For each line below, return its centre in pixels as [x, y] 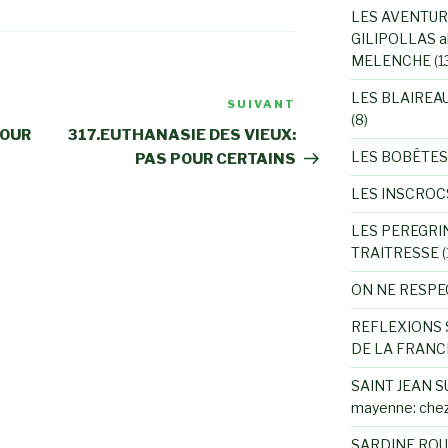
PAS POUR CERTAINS [216, 159]
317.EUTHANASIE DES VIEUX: [182, 135]
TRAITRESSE [394, 252]
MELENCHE [390, 60]
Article [324, 107]
